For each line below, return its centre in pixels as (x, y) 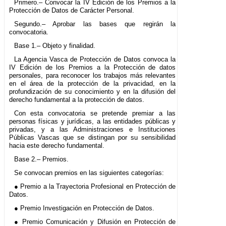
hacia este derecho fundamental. (57, 145)
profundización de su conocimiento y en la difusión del (93, 91)
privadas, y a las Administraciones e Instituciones (93, 129)
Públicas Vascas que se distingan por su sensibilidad (93, 137)
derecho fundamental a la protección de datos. (77, 99)
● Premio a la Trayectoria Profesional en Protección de (95, 186)
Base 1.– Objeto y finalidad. (54, 45)
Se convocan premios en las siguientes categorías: (89, 173)
